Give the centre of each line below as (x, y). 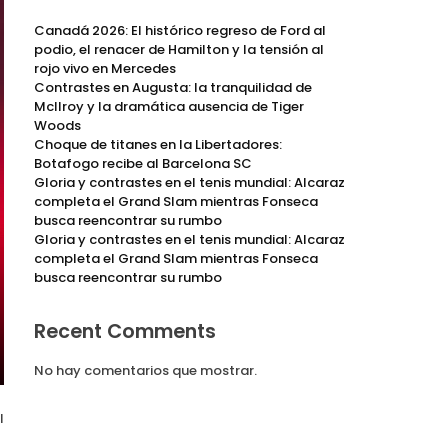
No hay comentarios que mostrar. (145, 371)
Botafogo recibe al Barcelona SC (143, 164)
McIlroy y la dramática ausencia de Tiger (169, 107)
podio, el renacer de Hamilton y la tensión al (179, 50)
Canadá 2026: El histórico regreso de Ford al (180, 31)
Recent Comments (125, 332)
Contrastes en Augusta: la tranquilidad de (173, 88)
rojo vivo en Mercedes (105, 69)
